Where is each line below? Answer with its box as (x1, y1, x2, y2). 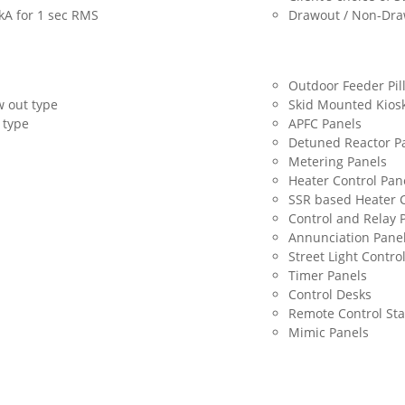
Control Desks (288, 286, 372, 303)
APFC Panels (288, 115, 362, 132)
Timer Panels (288, 267, 367, 284)
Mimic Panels (288, 324, 369, 341)
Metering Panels (288, 153, 387, 170)
